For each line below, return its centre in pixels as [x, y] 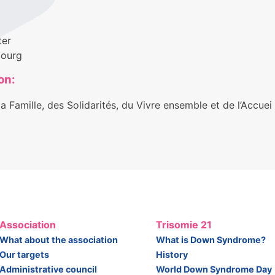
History [172, 254]
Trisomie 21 [184, 224]
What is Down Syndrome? [211, 239]
